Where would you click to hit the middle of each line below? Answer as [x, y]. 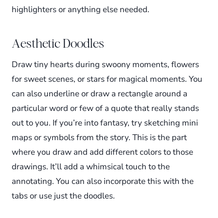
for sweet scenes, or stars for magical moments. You [107, 79]
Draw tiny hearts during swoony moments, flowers [105, 65]
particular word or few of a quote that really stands [105, 109]
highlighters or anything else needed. [81, 10]
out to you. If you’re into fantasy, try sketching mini [105, 123]
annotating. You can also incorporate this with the [103, 182]
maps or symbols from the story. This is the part [99, 138]
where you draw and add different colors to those [102, 152]
